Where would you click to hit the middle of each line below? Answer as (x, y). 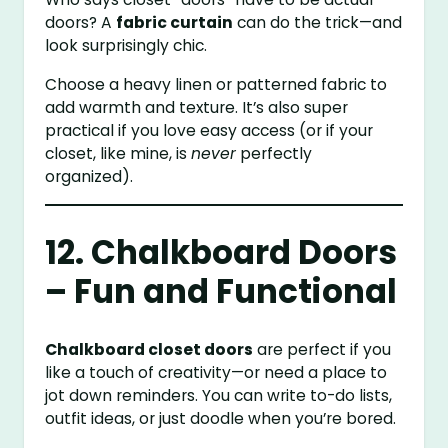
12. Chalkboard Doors (221, 252)
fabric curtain (175, 23)
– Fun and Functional (221, 291)
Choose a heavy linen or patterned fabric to (216, 84)
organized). (89, 176)
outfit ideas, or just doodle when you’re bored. (221, 418)
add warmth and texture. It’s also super (197, 107)
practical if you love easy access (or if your (209, 130)
